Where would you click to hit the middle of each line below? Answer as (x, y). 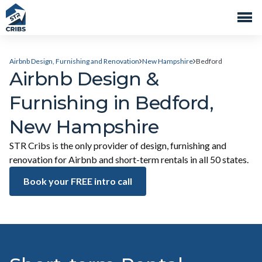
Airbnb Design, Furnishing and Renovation (74, 61)
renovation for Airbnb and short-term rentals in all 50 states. (129, 159)
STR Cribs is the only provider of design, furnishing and (118, 145)
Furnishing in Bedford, (111, 103)
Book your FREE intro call (78, 181)
